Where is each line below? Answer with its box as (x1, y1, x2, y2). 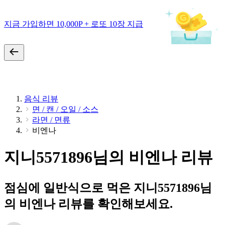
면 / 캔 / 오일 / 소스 (32, 105, 98, 114)
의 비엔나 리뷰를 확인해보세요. (4, 197, 173, 210)
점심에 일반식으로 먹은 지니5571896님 (4, 181, 212, 194)
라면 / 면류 (32, 116, 70, 124)
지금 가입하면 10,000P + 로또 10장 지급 (4, 19, 143, 28)
